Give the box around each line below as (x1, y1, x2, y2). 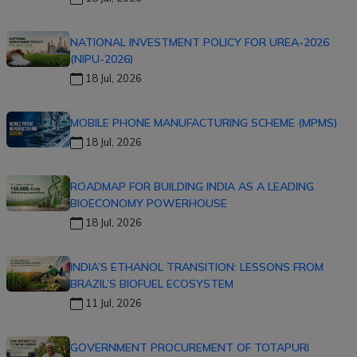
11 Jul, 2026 (83, 296, 142, 309)
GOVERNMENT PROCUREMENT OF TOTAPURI (70, 339, 309, 355)
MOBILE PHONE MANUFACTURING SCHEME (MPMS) (70, 115, 338, 130)
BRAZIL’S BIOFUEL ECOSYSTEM (70, 276, 233, 291)
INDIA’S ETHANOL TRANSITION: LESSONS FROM (70, 259, 324, 274)
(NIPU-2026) (70, 51, 134, 66)
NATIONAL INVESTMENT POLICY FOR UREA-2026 (70, 34, 329, 49)
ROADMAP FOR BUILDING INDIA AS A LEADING (70, 178, 314, 194)
